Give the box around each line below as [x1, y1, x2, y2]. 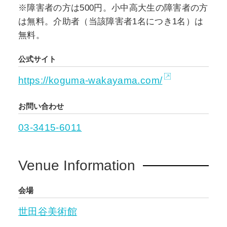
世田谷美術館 [18, 206, 78, 217]
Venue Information [18, 158, 135, 174]
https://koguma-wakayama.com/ [18, 74, 163, 86]
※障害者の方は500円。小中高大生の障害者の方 [18, 3, 208, 13]
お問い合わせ [18, 101, 64, 110]
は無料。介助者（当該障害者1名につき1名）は [18, 17, 204, 27]
